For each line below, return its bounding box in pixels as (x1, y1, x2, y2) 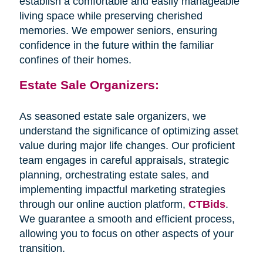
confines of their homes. (19, 53, 131, 66)
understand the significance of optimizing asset (19, 124, 238, 137)
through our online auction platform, (19, 198, 188, 210)
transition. (19, 242, 65, 254)
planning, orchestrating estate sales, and (19, 168, 209, 181)
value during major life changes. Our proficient (19, 139, 235, 151)
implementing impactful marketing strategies (19, 183, 225, 195)
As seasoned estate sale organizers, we (19, 110, 206, 122)
